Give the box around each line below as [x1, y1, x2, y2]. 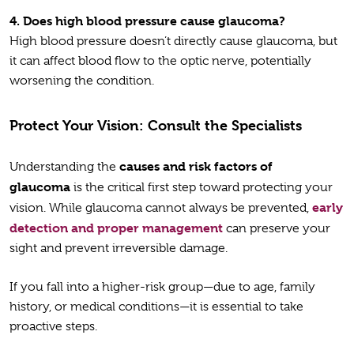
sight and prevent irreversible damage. [9, 240, 231, 255]
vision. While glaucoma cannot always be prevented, [9, 200, 312, 215]
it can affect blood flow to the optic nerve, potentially [9, 54, 311, 69]
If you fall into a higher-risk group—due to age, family [9, 279, 315, 294]
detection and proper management [9, 220, 223, 235]
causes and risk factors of [119, 158, 273, 174]
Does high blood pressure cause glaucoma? [23, 13, 285, 29]
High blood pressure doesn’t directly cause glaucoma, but [9, 34, 337, 49]
